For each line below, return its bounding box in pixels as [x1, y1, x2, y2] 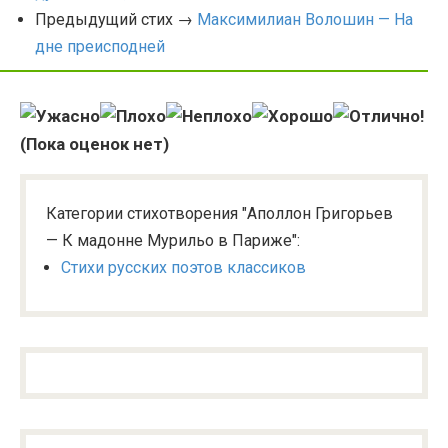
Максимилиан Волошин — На [197, 10, 413, 29]
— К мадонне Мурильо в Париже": [46, 231, 300, 250]
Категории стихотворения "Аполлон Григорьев [46, 204, 393, 223]
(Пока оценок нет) [20, 134, 169, 154]
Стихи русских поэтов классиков [61, 258, 306, 277]
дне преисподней [35, 37, 165, 56]
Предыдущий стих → [35, 10, 197, 29]
